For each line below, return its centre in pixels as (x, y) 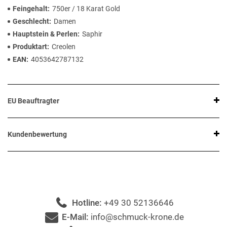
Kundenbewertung (37, 135)
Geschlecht (31, 22)
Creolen (64, 47)
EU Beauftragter (33, 101)
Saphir (92, 34)
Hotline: (88, 203)
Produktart (30, 47)
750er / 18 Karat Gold (86, 9)
